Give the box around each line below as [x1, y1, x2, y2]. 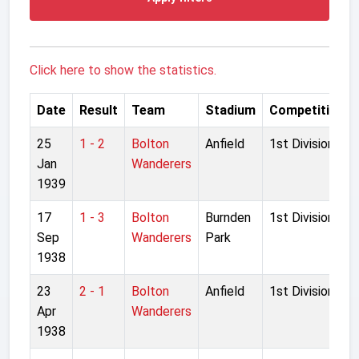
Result [79, 102, 118, 118]
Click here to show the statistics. [30, 62, 216, 78]
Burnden [205, 209, 251, 225]
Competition [269, 102, 345, 118]
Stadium [205, 102, 256, 118]
